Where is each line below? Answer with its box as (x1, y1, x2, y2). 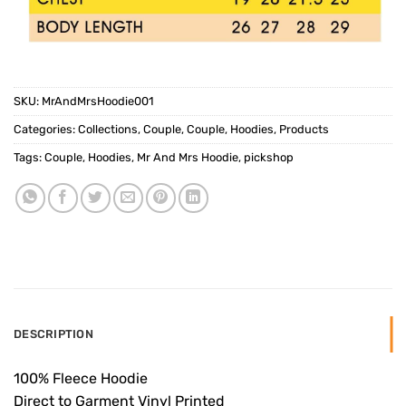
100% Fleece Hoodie (14, 369, 148, 387)
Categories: (14, 122, 78, 136)
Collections (78, 122, 138, 136)
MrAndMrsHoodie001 (42, 94, 153, 108)
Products (279, 122, 329, 136)
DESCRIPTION (14, 326, 93, 341)
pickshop (244, 150, 294, 164)
